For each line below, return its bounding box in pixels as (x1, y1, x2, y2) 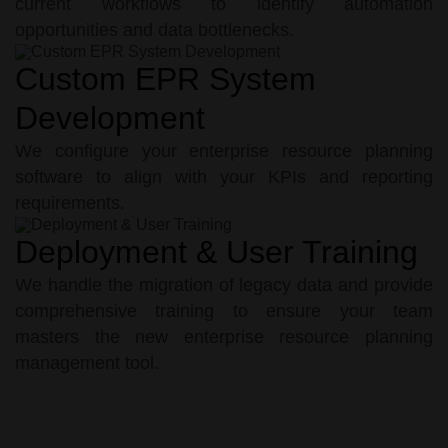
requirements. (15, 193, 125, 214)
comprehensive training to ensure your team (15, 300, 433, 321)
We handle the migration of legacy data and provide (15, 274, 433, 295)
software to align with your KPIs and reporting (15, 167, 433, 188)
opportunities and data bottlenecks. (15, 20, 294, 41)
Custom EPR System (15, 61, 316, 98)
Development (15, 100, 205, 137)
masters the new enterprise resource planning (15, 326, 433, 347)
